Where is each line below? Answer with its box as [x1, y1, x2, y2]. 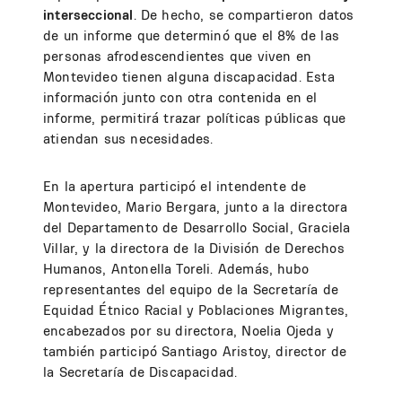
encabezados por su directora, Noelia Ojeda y [43, 322, 334, 340]
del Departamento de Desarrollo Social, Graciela [43, 219, 351, 237]
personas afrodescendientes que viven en [43, 48, 312, 66]
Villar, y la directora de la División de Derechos [43, 240, 345, 258]
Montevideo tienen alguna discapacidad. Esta [43, 68, 335, 86]
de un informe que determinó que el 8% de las [43, 27, 339, 45]
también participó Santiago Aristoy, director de [43, 343, 347, 361]
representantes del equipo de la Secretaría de [43, 281, 339, 299]
